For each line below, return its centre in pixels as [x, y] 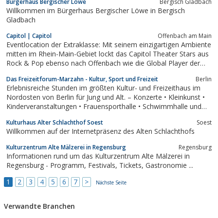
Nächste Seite [111, 182]
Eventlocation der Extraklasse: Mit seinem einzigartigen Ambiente [109, 44]
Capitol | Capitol [29, 36]
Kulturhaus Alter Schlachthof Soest [55, 122]
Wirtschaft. [23, 72]
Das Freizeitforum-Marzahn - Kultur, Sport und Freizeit [82, 79]
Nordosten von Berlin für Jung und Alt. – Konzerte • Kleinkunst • [106, 97]
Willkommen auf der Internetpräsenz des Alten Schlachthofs [100, 131]
